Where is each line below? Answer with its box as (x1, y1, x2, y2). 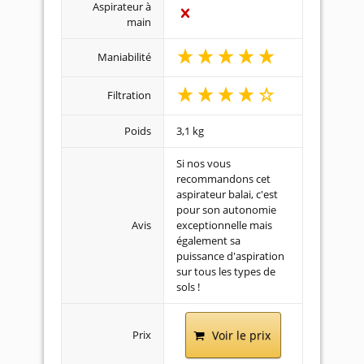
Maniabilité (97, 50, 151, 64)
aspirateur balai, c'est (176, 187, 278, 201)
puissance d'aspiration (176, 249, 284, 263)
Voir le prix (212, 327, 271, 343)
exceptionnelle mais (176, 218, 272, 232)
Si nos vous (176, 156, 231, 171)
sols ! (176, 279, 200, 294)
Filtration (107, 88, 151, 102)
